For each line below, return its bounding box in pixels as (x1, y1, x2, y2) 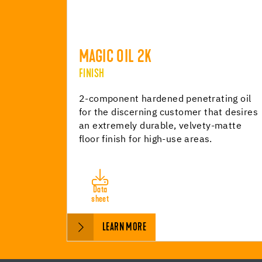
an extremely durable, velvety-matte (79, 122, 242, 131)
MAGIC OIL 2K (79, 49, 152, 67)
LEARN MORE (102, 222, 146, 233)
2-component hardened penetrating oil (79, 95, 251, 104)
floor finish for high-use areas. (79, 135, 212, 144)
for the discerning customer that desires (79, 108, 258, 118)
